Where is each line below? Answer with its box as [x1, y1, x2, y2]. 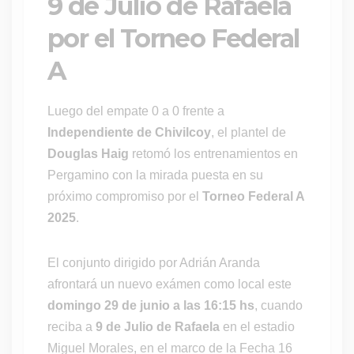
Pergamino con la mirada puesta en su [47, 168, 263, 183]
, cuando [254, 299, 303, 313]
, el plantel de [211, 126, 286, 140]
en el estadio [220, 320, 295, 334]
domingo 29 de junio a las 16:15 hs [47, 299, 254, 313]
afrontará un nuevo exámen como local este [47, 277, 292, 292]
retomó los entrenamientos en [129, 147, 298, 161]
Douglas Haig [47, 147, 129, 161]
